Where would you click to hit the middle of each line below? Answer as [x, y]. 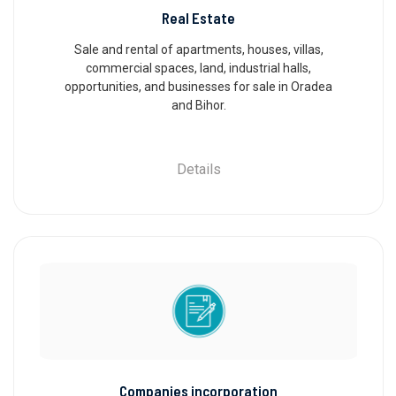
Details [198, 169]
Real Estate [198, 17]
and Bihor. [198, 105]
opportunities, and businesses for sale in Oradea [198, 86]
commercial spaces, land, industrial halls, [198, 68]
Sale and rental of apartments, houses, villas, [198, 49]
